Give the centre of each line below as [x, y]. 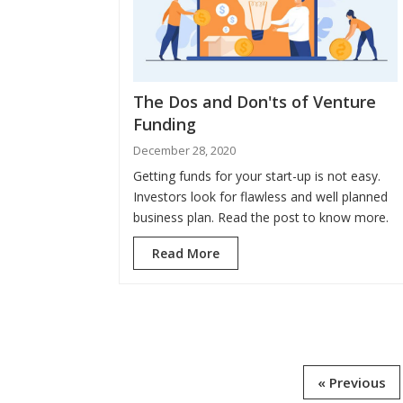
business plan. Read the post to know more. [261, 218]
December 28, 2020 [184, 151]
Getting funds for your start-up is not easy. [257, 176]
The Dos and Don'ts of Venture [255, 102]
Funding [165, 125]
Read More [186, 254]
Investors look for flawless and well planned [260, 197]
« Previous [351, 383]
